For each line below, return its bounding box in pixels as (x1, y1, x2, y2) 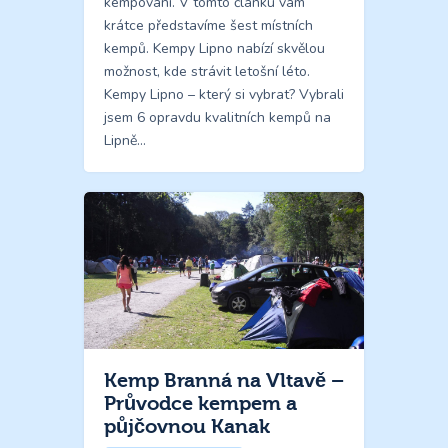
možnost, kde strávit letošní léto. (104, 61, 310, 81)
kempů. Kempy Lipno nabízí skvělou (104, 38, 325, 58)
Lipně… (104, 130, 146, 150)
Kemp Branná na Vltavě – (104, 369, 344, 393)
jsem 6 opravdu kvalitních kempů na (104, 107, 331, 127)
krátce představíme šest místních (104, 15, 313, 35)
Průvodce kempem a (104, 392, 297, 416)
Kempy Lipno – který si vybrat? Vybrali (104, 84, 344, 104)
